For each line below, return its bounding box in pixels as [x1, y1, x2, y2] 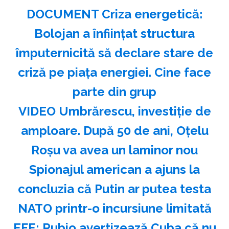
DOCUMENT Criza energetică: [26, 6, 203, 21]
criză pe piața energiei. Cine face [18, 64, 211, 80]
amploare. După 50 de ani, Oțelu [20, 123, 209, 138]
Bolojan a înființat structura [34, 26, 195, 41]
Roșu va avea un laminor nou [31, 142, 198, 157]
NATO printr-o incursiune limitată [17, 200, 212, 216]
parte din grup [73, 84, 156, 99]
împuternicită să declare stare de [16, 45, 213, 60]
